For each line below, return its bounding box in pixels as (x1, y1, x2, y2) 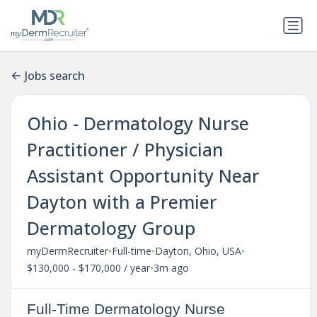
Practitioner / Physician (26, 137, 224, 161)
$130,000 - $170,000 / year (26, 261, 150, 275)
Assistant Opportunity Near (26, 163, 260, 188)
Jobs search (25, 68, 85, 84)
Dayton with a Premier (26, 189, 217, 214)
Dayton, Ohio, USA (154, 244, 241, 258)
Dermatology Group (26, 215, 195, 240)
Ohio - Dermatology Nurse (26, 110, 249, 135)
